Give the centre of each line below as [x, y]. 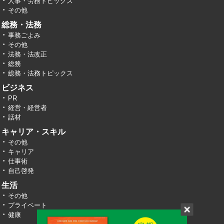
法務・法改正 [27, 54]
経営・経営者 [27, 107]
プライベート [27, 205]
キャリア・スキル [33, 131]
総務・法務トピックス [40, 73]
